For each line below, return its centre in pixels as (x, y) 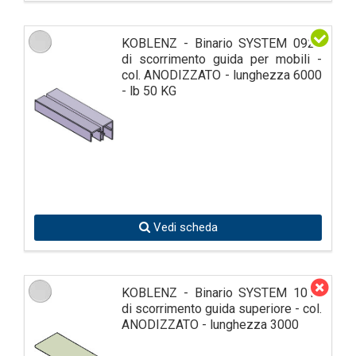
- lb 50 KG (149, 91)
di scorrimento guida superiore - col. (222, 308)
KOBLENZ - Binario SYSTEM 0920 (222, 43)
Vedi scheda (184, 227)
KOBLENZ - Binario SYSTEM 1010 (222, 292)
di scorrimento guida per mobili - (222, 59)
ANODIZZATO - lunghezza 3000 (210, 324)
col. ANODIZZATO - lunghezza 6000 (222, 75)
